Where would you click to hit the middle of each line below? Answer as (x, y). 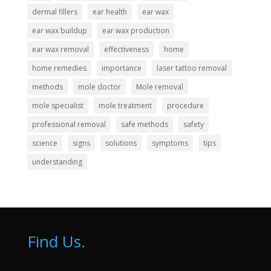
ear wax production (135, 30)
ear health (109, 11)
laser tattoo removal (191, 68)
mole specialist (57, 105)
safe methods (144, 124)
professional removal (69, 124)
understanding (57, 162)
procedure (185, 105)
